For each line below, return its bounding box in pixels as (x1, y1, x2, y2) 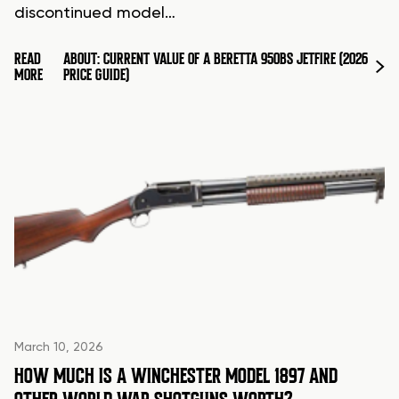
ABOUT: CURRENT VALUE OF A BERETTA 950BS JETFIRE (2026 (63, 49, 369, 69)
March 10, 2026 (14, 340, 103, 354)
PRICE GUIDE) (63, 65, 130, 85)
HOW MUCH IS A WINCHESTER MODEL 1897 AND (14, 362, 338, 389)
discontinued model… (14, 5, 175, 22)
